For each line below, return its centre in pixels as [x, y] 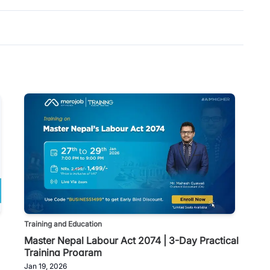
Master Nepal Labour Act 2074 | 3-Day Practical [131, 240]
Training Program [63, 252]
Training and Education [63, 224]
